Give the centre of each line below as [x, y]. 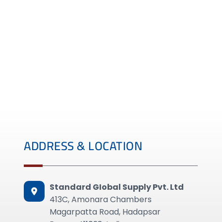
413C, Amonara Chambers [101, 199]
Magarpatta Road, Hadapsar [105, 212]
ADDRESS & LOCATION [83, 146]
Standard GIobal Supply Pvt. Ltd [117, 187]
